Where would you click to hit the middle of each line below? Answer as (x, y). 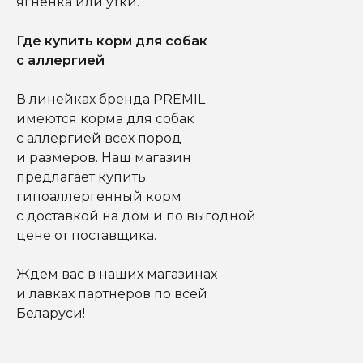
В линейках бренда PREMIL (111, 99)
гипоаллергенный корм (99, 196)
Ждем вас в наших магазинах (117, 274)
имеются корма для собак (105, 118)
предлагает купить (81, 177)
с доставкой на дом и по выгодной (136, 216)
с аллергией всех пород (99, 138)
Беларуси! (51, 313)
